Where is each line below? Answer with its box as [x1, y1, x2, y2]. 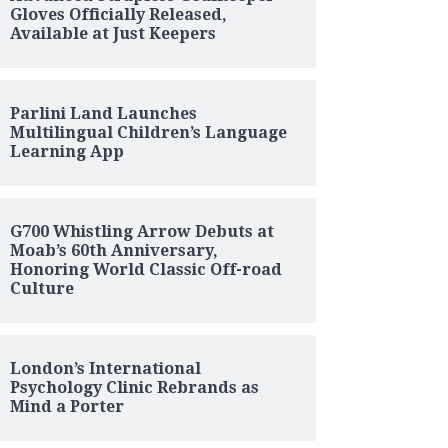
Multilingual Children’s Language [9, 122, 287, 142]
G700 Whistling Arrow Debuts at [9, 221, 274, 241]
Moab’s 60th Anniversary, [9, 240, 218, 260]
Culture [9, 278, 74, 298]
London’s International [9, 358, 201, 378]
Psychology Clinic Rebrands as [9, 377, 259, 397]
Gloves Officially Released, [9, 4, 227, 24]
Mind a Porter [9, 396, 124, 416]
